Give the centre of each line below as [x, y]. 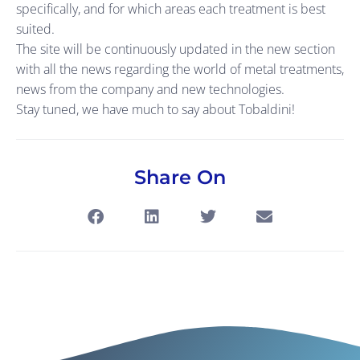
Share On [180, 178]
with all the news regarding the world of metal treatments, [180, 69]
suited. [35, 29]
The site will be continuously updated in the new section [176, 49]
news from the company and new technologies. [150, 89]
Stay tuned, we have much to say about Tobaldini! [155, 109]
